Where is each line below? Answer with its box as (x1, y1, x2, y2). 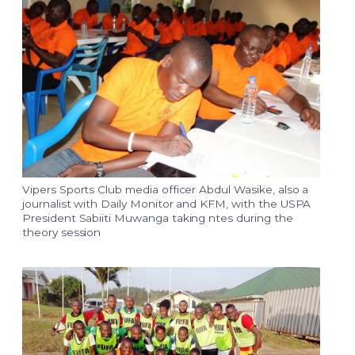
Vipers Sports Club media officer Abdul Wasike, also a (22, 183, 309, 197)
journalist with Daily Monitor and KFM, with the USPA (22, 197, 311, 211)
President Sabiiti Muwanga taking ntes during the (22, 212, 293, 225)
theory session (22, 226, 101, 239)
